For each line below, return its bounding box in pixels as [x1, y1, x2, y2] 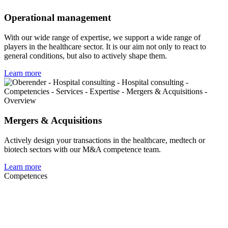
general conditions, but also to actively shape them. [4, 51, 167, 61]
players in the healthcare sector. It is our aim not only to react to [4, 42, 206, 51]
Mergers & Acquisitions [4, 115, 102, 126]
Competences [4, 171, 47, 180]
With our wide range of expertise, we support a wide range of [4, 33, 201, 42]
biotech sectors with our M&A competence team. [4, 145, 161, 154]
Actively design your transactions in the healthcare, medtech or [4, 135, 205, 145]
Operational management [4, 12, 111, 23]
